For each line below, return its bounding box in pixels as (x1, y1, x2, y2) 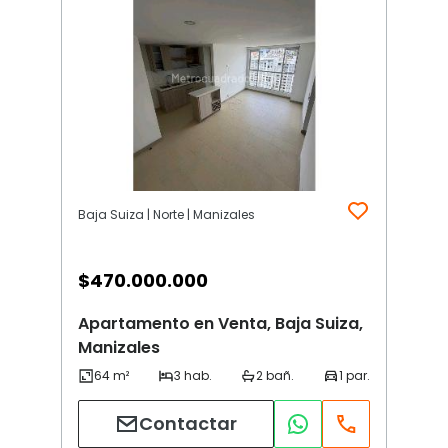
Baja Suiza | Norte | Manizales (78, 205, 255, 223)
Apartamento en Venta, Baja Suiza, (78, 311, 363, 335)
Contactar (139, 411, 237, 437)
